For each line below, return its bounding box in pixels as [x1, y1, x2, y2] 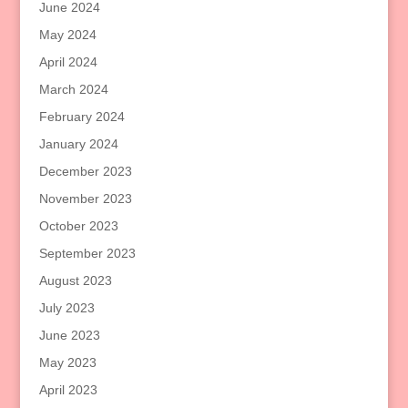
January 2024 [38, 137, 118, 152]
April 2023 [38, 382, 97, 398]
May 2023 [38, 355, 97, 371]
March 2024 [38, 82, 108, 97]
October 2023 [38, 219, 118, 234]
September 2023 [38, 246, 136, 261]
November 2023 [38, 191, 132, 207]
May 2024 [38, 27, 97, 43]
